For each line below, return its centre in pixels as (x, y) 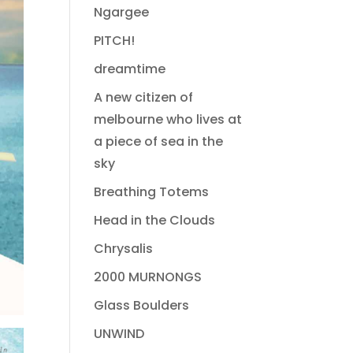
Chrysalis (124, 249)
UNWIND (119, 334)
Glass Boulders (142, 305)
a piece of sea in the (159, 141)
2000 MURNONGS (148, 277)
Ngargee (122, 12)
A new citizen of (144, 97)
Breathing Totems (152, 192)
